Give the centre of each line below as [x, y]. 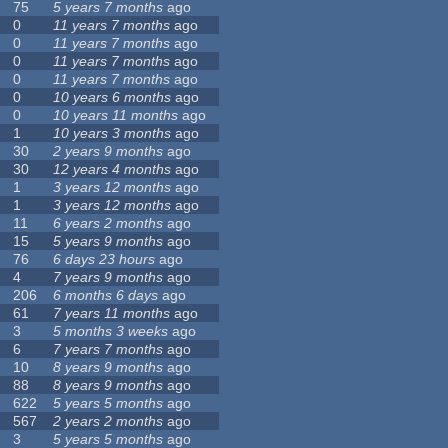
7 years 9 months [108, 277]
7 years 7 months [108, 349]
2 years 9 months [108, 151]
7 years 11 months [112, 313]
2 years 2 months [108, 421]
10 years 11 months [116, 115]
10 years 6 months [112, 97]
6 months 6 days [106, 295]
